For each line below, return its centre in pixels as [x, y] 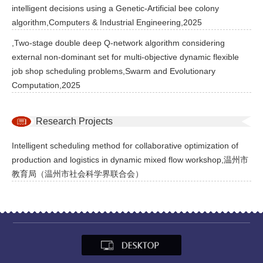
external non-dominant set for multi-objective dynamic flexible [125, 57]
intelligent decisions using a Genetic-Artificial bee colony [115, 8]
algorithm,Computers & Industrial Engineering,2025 [107, 22]
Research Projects [74, 121]
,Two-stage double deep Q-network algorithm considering [118, 43]
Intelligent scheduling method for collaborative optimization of [125, 146]
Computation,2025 [46, 85]
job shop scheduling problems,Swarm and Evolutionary [114, 71]
